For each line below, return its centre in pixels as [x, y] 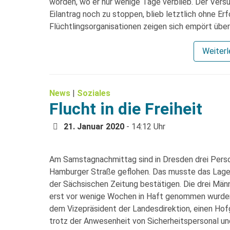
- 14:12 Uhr [145, 126]
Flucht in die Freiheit [126, 109]
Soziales [94, 93]
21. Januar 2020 [94, 126]
